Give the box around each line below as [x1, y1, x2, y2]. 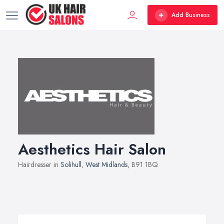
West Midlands [85, 159, 127, 169]
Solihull [60, 159, 81, 169]
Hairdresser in [18, 159, 60, 169]
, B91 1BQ [127, 159, 158, 169]
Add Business [171, 10, 210, 19]
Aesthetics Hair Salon [18, 138, 166, 160]
